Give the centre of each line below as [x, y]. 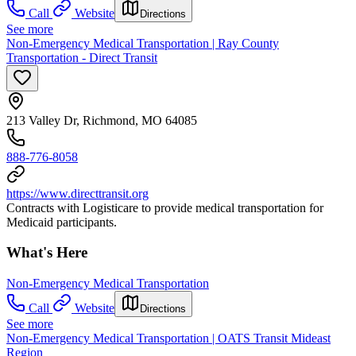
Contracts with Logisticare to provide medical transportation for [165, 207]
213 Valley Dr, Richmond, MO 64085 [102, 120]
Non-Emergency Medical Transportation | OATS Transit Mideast [168, 338]
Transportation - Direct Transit [82, 57]
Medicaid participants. [62, 222]
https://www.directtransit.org [77, 193]
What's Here [47, 253]
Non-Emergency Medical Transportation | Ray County [143, 43]
